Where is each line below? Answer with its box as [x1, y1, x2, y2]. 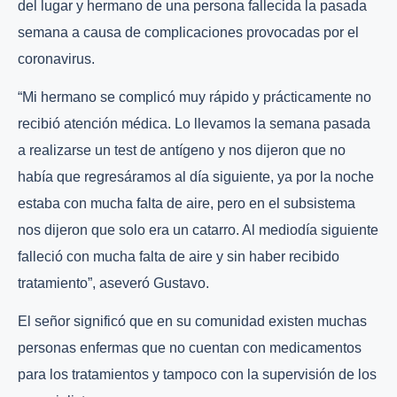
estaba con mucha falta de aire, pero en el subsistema [18, 196, 355, 212]
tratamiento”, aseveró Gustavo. [18, 276, 209, 292]
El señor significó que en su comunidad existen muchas [18, 314, 367, 330]
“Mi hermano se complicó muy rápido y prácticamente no [18, 90, 371, 105]
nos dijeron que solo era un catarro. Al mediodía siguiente [18, 222, 378, 238]
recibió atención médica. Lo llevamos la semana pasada [18, 116, 370, 132]
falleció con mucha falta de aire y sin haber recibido [18, 249, 339, 265]
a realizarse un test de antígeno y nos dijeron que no [18, 143, 346, 159]
